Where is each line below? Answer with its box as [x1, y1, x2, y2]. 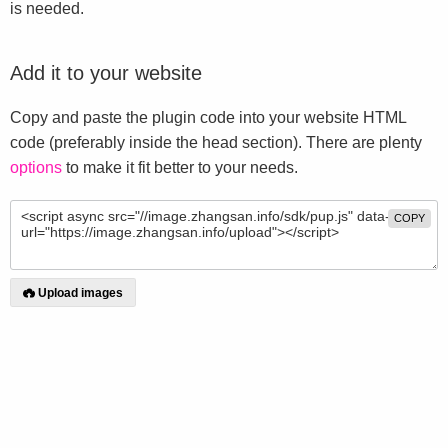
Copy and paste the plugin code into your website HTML [10, 109, 406, 126]
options [10, 159, 62, 176]
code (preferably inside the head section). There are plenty [10, 134, 422, 151]
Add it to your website [10, 62, 202, 84]
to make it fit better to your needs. [62, 159, 298, 176]
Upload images [38, 286, 123, 300]
